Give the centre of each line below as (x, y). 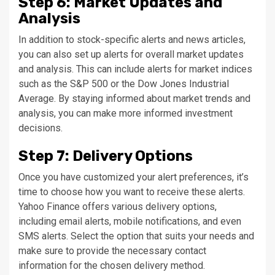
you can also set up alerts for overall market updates (131, 55)
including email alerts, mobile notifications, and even (130, 222)
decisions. (41, 128)
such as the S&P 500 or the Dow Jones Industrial (124, 84)
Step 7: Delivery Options (106, 156)
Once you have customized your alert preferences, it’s (134, 177)
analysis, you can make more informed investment (126, 114)
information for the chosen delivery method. (112, 266)
